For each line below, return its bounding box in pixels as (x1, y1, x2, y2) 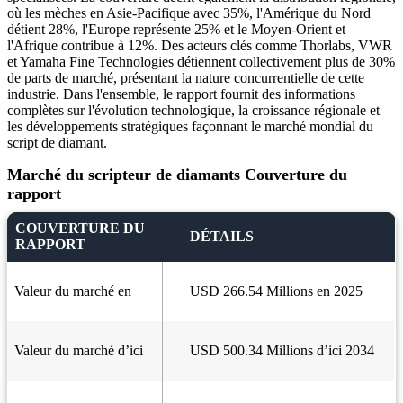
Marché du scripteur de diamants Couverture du (7, 166, 347, 184)
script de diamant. (7, 135, 107, 151)
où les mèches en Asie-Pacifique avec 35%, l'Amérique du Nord (7, 5, 371, 22)
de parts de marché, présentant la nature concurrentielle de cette (7, 70, 364, 86)
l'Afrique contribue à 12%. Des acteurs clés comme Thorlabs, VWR (7, 38, 392, 54)
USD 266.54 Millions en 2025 (190, 283, 363, 300)
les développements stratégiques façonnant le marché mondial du (7, 119, 373, 135)
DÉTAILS (190, 228, 254, 245)
